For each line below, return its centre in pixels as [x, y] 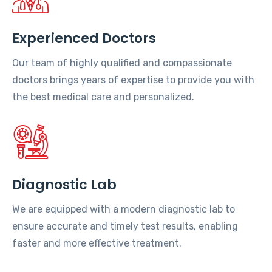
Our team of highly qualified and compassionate [122, 63]
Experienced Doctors [84, 39]
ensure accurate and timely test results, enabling [125, 226]
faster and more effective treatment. [97, 243]
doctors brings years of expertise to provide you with [133, 80]
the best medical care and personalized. [103, 97]
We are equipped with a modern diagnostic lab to [124, 209]
